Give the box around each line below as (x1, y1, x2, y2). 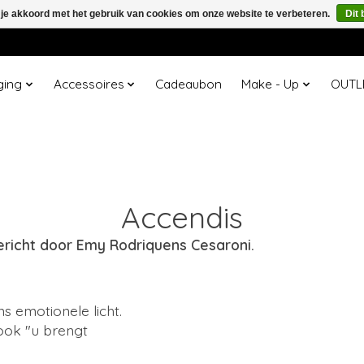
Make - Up (241, 76, 300, 93)
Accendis (121, 198, 243, 236)
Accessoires (53, 76, 124, 93)
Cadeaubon (155, 76, 223, 93)
